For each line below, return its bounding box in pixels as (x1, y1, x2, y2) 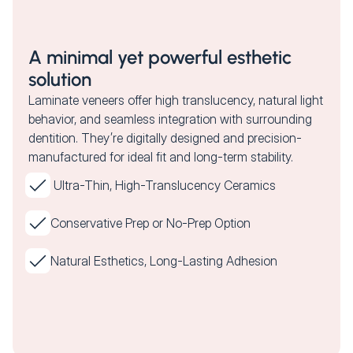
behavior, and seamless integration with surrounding (28, 111, 312, 128)
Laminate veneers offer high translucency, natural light (28, 92, 323, 109)
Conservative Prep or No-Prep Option (50, 215, 251, 232)
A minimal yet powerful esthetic (28, 46, 292, 69)
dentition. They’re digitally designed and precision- (28, 130, 302, 147)
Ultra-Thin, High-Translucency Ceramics (50, 177, 276, 194)
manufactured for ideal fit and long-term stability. (28, 149, 293, 165)
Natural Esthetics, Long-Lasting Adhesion (50, 253, 277, 269)
